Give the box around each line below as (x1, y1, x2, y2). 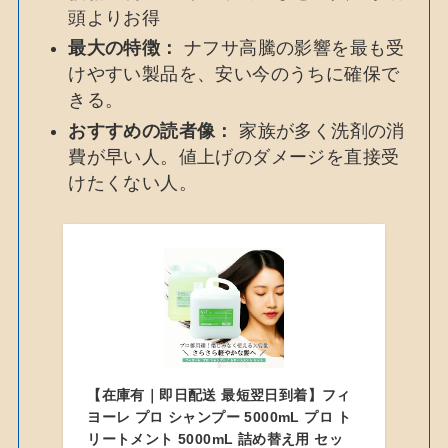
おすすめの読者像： (68, 120, 234, 141)
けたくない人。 (68, 172, 197, 193)
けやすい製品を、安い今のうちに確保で (68, 64, 400, 85)
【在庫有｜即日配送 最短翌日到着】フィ (87, 386, 351, 403)
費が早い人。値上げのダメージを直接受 (68, 146, 400, 167)
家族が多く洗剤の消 (233, 120, 405, 141)
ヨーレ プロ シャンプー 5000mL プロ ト (87, 408, 352, 425)
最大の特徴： (68, 38, 179, 59)
